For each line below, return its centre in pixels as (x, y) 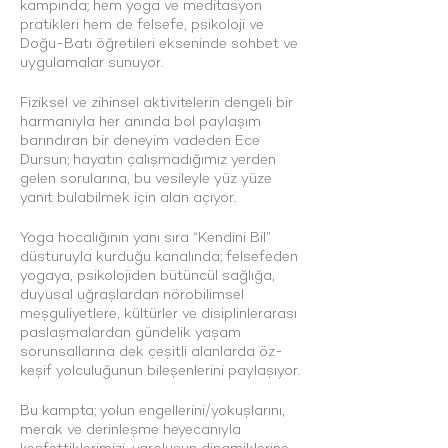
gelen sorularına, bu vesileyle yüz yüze (146, 178)
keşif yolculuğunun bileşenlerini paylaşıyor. (160, 370)
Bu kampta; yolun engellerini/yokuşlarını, (152, 410)
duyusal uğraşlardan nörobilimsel (132, 294)
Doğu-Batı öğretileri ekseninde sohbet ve (159, 43)
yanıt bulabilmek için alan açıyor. (128, 197)
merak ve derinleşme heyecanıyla (130, 429)
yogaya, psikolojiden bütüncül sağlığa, (147, 275)
